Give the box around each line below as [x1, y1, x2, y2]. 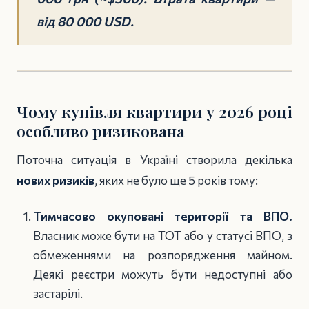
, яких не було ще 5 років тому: [94, 173, 258, 188]
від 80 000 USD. [37, 12, 134, 29]
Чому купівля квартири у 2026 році [17, 100, 292, 122]
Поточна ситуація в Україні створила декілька [17, 152, 292, 168]
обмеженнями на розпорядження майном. [32, 248, 292, 263]
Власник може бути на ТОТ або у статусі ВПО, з [32, 228, 292, 243]
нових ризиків [17, 173, 94, 188]
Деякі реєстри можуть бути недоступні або [32, 267, 292, 282]
